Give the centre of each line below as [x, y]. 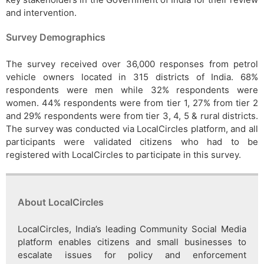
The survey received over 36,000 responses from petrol [132, 64]
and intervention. [41, 13]
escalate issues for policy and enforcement [132, 255]
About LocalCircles [61, 202]
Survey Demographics [56, 37]
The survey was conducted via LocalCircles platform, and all [132, 129]
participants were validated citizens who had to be [132, 142]
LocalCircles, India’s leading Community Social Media [132, 229]
